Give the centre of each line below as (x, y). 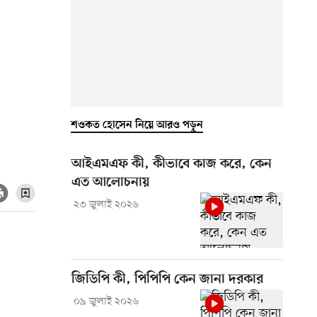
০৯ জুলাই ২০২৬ (106, 301)
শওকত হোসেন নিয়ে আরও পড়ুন (137, 125)
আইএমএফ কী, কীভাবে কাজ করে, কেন (172, 164)
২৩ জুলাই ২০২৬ (106, 204)
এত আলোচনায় (110, 183)
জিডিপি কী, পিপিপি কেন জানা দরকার (167, 279)
